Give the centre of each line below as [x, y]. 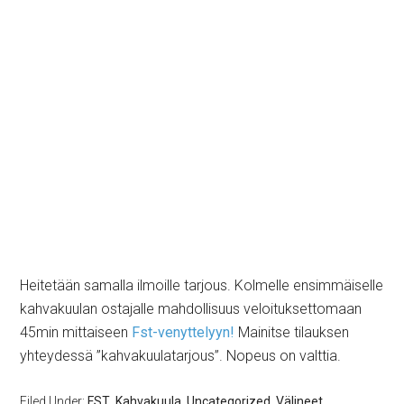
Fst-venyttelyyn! [182, 332]
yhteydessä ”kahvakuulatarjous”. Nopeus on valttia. [181, 356]
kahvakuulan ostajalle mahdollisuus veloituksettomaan [191, 309]
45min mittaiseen [74, 332]
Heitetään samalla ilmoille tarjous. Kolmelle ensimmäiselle [202, 285]
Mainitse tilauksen [292, 332]
